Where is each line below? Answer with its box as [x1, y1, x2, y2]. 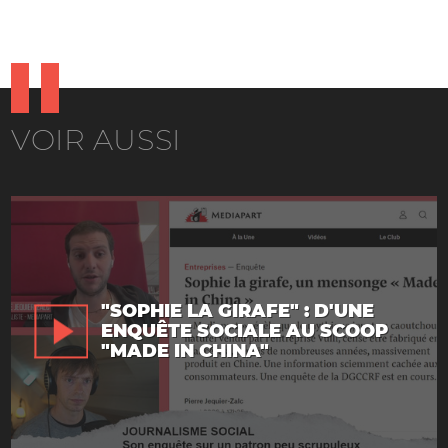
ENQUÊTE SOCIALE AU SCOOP [101, 320, 388, 343]
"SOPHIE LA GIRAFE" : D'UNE [101, 300, 374, 323]
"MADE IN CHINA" [101, 340, 269, 363]
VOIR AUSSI [11, 122, 181, 158]
